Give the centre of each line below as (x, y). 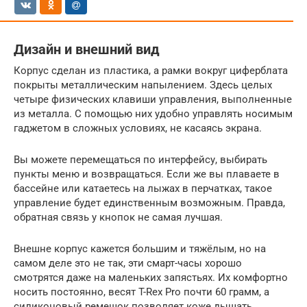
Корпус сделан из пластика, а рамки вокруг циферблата (151, 70)
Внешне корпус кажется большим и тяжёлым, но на (140, 248)
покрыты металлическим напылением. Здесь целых (143, 85)
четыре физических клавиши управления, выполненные (153, 99)
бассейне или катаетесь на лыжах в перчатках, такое (143, 188)
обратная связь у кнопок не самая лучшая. (118, 217)
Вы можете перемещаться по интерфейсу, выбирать (140, 159)
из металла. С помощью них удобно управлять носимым (153, 113)
